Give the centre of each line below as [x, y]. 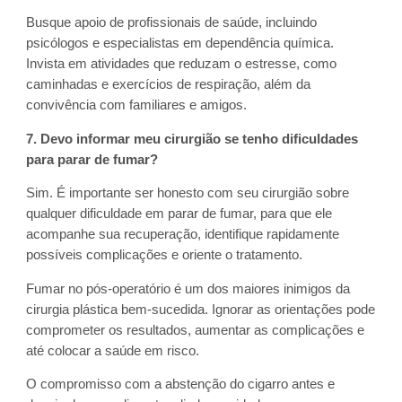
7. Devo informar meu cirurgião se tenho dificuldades [192, 139]
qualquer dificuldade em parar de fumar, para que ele [179, 214]
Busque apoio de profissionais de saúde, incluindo [172, 23]
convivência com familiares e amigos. [137, 105]
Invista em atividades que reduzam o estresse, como [182, 64]
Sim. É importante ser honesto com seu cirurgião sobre [188, 193]
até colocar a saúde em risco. [113, 350]
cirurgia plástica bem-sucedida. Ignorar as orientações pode [201, 309]
